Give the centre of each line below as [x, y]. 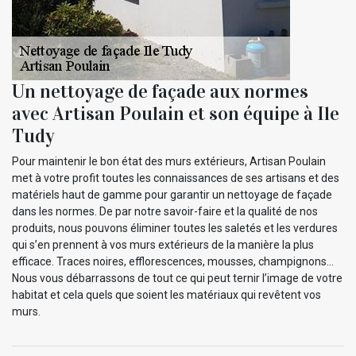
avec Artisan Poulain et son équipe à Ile [176, 114]
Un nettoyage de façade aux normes [160, 92]
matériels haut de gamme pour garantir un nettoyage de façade [172, 195]
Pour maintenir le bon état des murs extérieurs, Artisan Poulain [169, 162]
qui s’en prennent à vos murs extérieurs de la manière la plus [163, 245]
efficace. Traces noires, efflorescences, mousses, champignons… [173, 262]
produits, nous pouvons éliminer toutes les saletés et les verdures [175, 228]
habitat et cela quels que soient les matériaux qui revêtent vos [166, 295]
